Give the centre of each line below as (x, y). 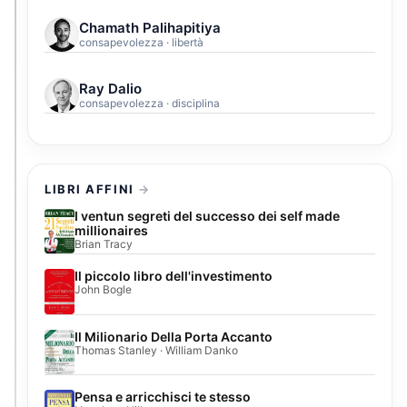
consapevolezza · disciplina (149, 103)
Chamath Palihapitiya (150, 27)
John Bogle (103, 290)
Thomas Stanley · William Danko (156, 350)
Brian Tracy (104, 243)
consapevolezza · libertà (141, 42)
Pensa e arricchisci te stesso (163, 397)
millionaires (111, 230)
